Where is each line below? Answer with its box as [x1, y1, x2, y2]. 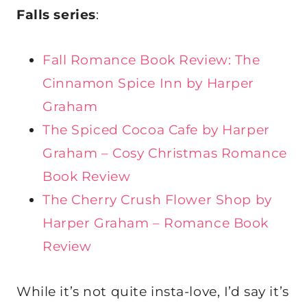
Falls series [16, 6, 96, 23]
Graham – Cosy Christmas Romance [42, 145, 287, 161]
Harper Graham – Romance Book [42, 214, 269, 231]
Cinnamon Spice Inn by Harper [42, 75, 254, 91]
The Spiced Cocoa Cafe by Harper [42, 121, 270, 138]
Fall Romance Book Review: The [42, 51, 260, 68]
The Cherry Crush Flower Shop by [42, 191, 272, 208]
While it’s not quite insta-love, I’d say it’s [16, 283, 289, 299]
